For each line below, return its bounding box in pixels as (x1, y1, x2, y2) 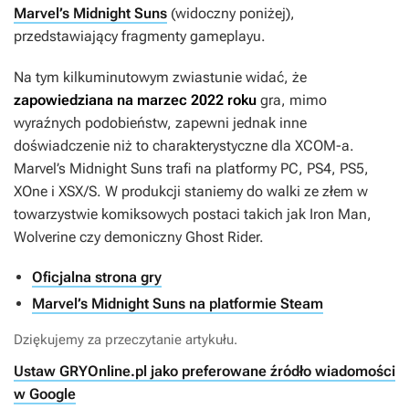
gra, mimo (257, 91, 327, 110)
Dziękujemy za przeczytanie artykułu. (14, 331, 237, 349)
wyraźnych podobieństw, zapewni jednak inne (14, 114, 307, 132)
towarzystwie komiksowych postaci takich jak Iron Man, (14, 205, 372, 224)
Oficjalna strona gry (32, 268, 162, 287)
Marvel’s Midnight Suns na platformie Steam (32, 295, 323, 313)
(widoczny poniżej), (167, 5, 295, 23)
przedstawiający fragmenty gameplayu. (14, 27, 266, 46)
